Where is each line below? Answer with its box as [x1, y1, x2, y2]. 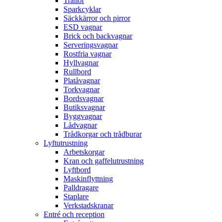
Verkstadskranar [63, 201, 113, 210]
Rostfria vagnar [63, 50, 111, 58]
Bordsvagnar [63, 94, 104, 103]
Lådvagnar [63, 121, 97, 130]
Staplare [63, 192, 89, 201]
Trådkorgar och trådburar [63, 130, 142, 139]
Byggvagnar [63, 112, 102, 121]
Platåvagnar [63, 76, 100, 85]
